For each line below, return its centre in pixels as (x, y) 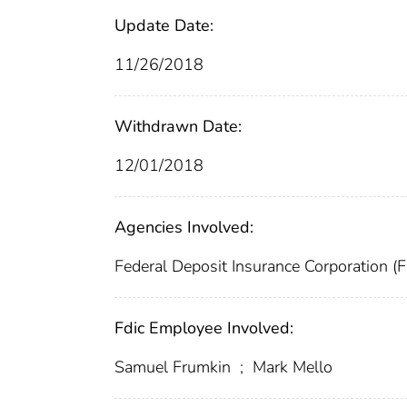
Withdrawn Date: (178, 126)
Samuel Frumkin (175, 367)
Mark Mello (290, 367)
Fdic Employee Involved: (204, 328)
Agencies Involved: (184, 227)
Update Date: (164, 25)
